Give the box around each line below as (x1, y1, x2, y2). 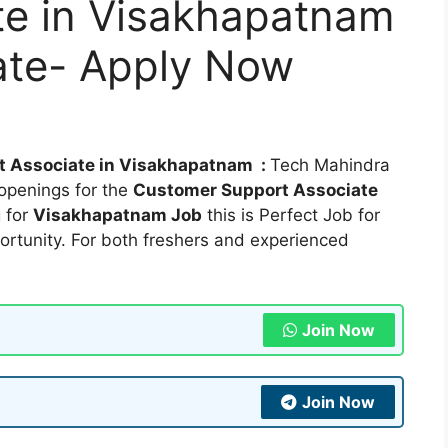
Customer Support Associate (133, 180, 378, 201)
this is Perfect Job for (202, 205, 380, 226)
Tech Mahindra (270, 155, 390, 176)
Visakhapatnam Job (33, 205, 202, 226)
